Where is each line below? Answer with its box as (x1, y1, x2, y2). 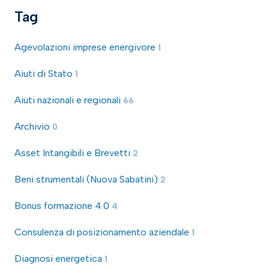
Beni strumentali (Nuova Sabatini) (14, 174, 160, 186)
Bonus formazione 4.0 (14, 200, 112, 212)
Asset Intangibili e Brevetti (14, 147, 133, 159)
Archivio (14, 121, 52, 133)
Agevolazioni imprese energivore (14, 41, 158, 53)
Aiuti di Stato (14, 68, 75, 80)
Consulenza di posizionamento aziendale (14, 226, 192, 238)
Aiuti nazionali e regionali (14, 94, 123, 106)
